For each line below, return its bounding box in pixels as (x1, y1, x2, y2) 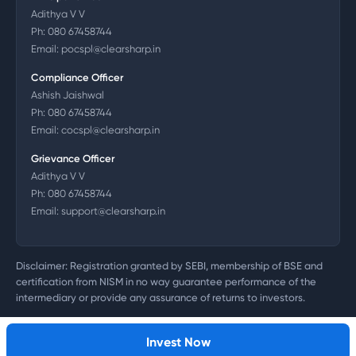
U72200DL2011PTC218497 (16, 335, 134, 346)
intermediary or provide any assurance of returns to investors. (16, 292, 305, 304)
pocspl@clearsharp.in (61, 43, 161, 55)
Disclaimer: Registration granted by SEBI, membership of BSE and (16, 260, 323, 272)
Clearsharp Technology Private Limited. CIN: (49, 319, 260, 331)
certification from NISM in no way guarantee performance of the (16, 276, 316, 288)
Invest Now (145, 335, 211, 350)
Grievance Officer (31, 153, 114, 164)
